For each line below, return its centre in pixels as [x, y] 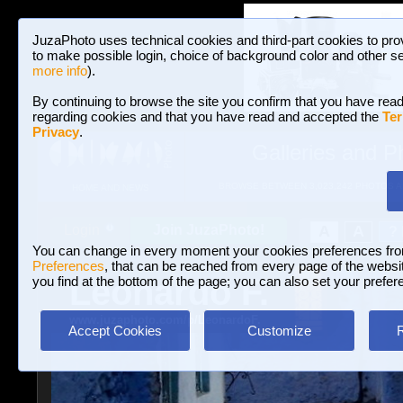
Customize [279, 331]
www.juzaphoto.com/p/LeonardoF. [165, 320]
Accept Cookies [115, 331]
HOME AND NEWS [110, 188]
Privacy [56, 132]
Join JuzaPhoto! [209, 230]
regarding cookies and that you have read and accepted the [207, 116]
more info [60, 71]
